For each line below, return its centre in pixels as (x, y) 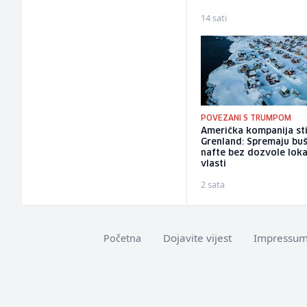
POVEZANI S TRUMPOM (246, 118)
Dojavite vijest (197, 237)
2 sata (213, 184)
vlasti (214, 164)
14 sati (214, 18)
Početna (122, 238)
